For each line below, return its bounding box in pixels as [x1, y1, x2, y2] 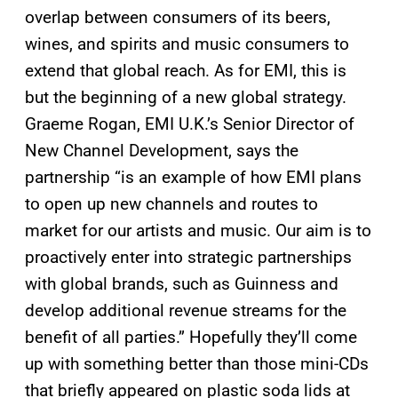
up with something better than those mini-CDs [25, 353, 369, 374]
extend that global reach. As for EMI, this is [25, 60, 346, 81]
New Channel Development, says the [25, 139, 298, 161]
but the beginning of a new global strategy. [25, 86, 346, 107]
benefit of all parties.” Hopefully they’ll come [25, 326, 357, 347]
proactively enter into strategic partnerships [25, 246, 352, 267]
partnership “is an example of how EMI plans [25, 166, 362, 187]
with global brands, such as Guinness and [25, 273, 338, 294]
